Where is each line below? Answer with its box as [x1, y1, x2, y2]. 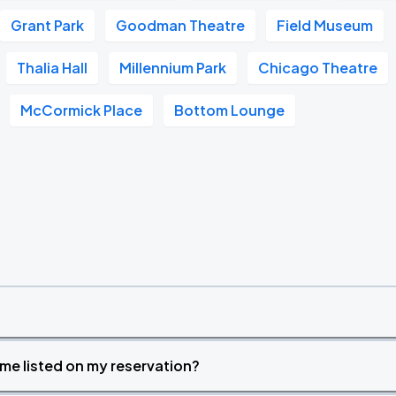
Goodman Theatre [116, 16, 246, 34]
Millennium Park [119, 58, 227, 77]
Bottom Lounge [174, 101, 286, 119]
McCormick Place [20, 101, 143, 119]
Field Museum [277, 16, 374, 34]
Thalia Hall [17, 58, 88, 77]
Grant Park [11, 16, 85, 34]
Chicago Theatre [258, 58, 378, 77]
